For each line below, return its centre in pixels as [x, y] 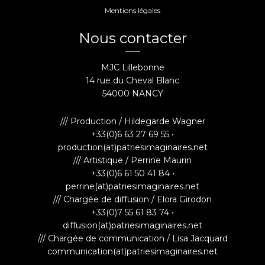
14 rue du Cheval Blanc [132, 80]
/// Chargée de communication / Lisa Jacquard [132, 238]
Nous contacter [132, 38]
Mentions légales [132, 10]
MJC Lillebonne [132, 67]
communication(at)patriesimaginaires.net [132, 251]
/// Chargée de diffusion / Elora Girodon [132, 199]
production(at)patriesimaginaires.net [132, 147]
